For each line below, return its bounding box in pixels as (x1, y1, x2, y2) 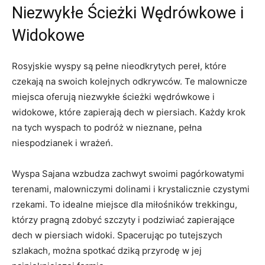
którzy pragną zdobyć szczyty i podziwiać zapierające (12, 214, 235, 225)
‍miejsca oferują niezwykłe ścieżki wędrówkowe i (12, 91, 215, 102)
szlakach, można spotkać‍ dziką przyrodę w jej (12, 244, 202, 256)
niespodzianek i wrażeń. (12, 137, 113, 148)
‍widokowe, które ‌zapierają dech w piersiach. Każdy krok (12, 106, 245, 118)
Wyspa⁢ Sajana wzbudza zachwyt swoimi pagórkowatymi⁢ (12, 167, 244, 179)
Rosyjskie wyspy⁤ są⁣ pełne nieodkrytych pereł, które (12, 60, 227, 72)
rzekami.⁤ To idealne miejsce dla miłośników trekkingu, (12, 198, 237, 210)
